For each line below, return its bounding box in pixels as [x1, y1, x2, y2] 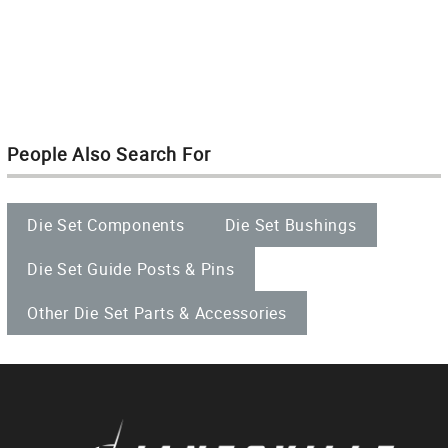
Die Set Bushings [224, 213, 357, 236]
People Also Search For [7, 141, 211, 166]
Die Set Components [27, 213, 185, 236]
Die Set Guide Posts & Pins [27, 257, 235, 280]
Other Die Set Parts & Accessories [27, 301, 287, 324]
